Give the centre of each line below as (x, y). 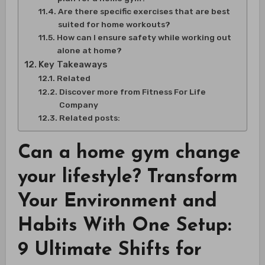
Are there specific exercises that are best (144, 11)
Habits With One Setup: (124, 226)
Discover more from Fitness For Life (132, 91)
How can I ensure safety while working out (144, 37)
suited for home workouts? (114, 24)
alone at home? (89, 50)
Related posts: (89, 117)
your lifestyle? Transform (127, 177)
